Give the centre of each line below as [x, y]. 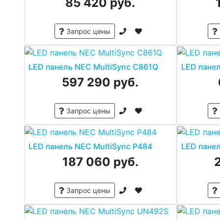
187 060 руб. [100, 162]
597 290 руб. [100, 82]
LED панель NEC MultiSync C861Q [93, 67]
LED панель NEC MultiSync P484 [90, 146]
